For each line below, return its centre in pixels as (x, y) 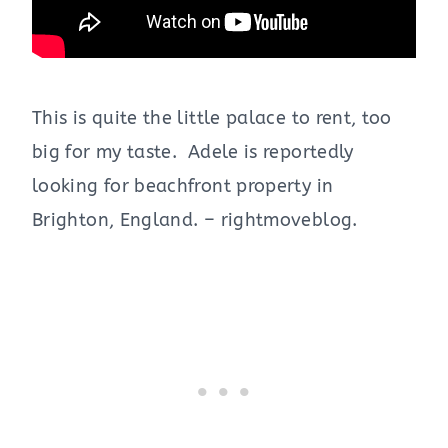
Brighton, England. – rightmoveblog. (195, 219)
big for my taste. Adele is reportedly (193, 151)
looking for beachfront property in (183, 185)
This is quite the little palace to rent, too (212, 117)
